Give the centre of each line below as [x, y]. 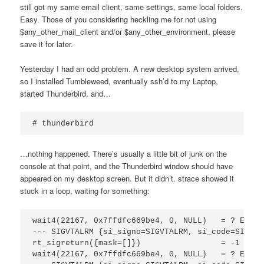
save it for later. [47, 44]
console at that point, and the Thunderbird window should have [127, 166]
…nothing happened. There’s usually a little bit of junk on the [124, 153]
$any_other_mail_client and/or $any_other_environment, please [128, 31]
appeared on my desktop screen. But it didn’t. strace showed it [127, 178]
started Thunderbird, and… [66, 93]
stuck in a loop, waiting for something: [85, 190]
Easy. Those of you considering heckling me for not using [118, 19]
